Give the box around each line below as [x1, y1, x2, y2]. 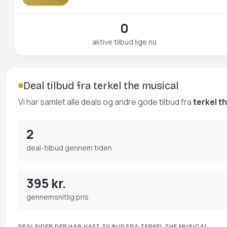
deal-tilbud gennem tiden [26, 143, 112, 153]
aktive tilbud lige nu [92, 37, 157, 47]
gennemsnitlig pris [26, 192, 89, 202]
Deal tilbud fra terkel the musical [23, 80, 178, 92]
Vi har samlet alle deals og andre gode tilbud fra [18, 96, 193, 107]
